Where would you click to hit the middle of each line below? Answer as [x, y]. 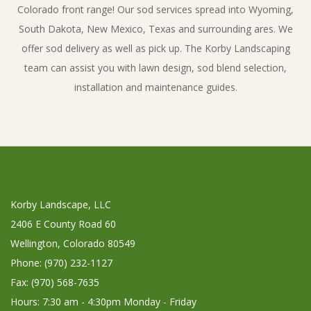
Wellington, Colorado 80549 [73, 244]
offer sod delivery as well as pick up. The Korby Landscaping [155, 49]
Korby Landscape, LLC [61, 205]
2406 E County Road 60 [63, 224]
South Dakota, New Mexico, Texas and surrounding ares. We [155, 29]
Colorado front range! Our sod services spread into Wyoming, [155, 10]
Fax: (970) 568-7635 [55, 283]
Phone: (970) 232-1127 [61, 263]
